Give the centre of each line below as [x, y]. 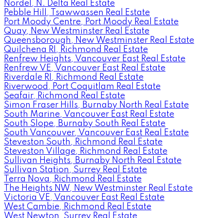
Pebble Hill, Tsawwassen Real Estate [77, 12]
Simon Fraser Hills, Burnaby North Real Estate [96, 105]
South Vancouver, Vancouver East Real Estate [96, 133]
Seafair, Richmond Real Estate [64, 96]
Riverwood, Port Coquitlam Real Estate [82, 86]
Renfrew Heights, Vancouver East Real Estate [95, 59]
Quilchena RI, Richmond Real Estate [76, 49]
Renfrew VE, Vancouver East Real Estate [85, 68]
